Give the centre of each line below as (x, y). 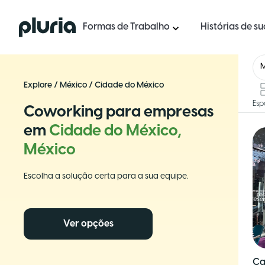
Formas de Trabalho (126, 27)
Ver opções (88, 224)
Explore (38, 85)
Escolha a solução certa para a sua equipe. (106, 177)
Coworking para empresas (119, 112)
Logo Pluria (42, 23)
